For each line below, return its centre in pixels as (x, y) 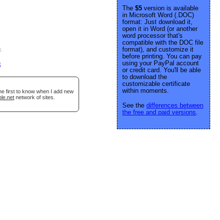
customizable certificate (156, 84)
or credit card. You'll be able (162, 70)
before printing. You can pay (162, 56)
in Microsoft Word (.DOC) (158, 15)
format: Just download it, (157, 22)
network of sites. (35, 97)
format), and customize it (158, 49)
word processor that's (152, 36)
